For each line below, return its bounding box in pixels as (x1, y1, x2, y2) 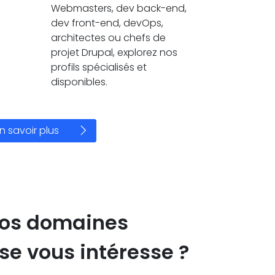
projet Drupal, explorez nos (51, 45, 177, 60)
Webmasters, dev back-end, (51, 1, 187, 15)
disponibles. (51, 75, 107, 89)
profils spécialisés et (51, 60, 147, 74)
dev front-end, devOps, (51, 16, 163, 30)
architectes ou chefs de (51, 31, 166, 45)
